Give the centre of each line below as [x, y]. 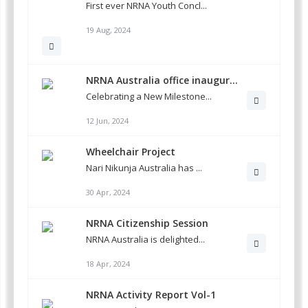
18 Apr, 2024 [108, 264]
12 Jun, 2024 [107, 121]
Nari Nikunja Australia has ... [144, 168]
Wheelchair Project [131, 152]
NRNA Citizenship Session [147, 223]
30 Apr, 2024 [108, 192]
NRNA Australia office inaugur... [162, 80]
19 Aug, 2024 [108, 30]
